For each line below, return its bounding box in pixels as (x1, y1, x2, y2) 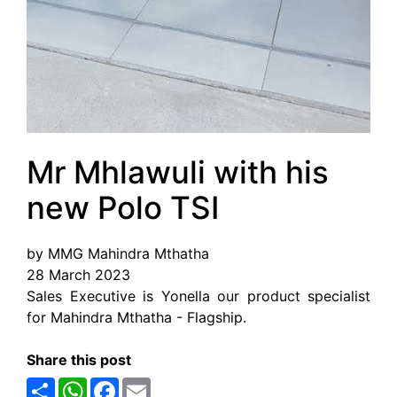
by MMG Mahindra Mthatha (27, 245, 209, 263)
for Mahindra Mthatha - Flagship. (27, 308, 246, 327)
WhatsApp (87, 376, 156, 394)
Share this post (27, 351, 131, 370)
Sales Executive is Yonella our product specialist (27, 287, 370, 306)
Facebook (119, 376, 185, 394)
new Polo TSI (27, 189, 219, 227)
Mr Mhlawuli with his (27, 153, 329, 191)
